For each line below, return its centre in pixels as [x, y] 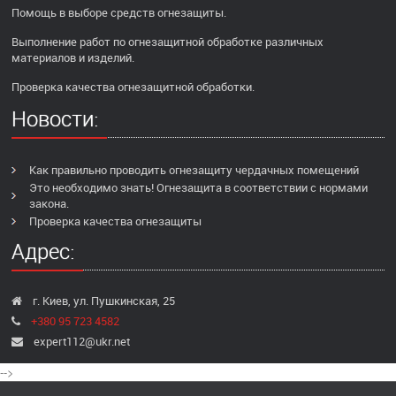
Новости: [55, 118]
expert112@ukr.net [82, 341]
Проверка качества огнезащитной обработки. [133, 87]
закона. [49, 203]
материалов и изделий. [73, 57]
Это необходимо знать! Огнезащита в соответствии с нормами [198, 187]
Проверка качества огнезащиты [115, 221]
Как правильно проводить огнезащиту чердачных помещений [194, 170]
